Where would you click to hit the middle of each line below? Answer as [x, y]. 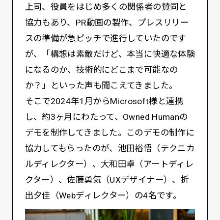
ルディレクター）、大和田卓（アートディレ [109, 164]
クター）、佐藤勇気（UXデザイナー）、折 [107, 179]
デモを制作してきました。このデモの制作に [110, 132]
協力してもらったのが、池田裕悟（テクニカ [110, 148]
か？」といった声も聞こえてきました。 [101, 85]
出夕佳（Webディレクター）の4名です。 [103, 195]
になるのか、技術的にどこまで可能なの [101, 69]
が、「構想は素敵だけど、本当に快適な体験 [110, 54]
